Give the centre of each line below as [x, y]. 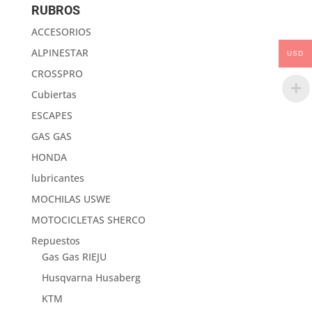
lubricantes [57, 178]
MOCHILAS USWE [71, 198]
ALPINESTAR [60, 52]
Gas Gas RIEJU [74, 256]
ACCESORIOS [61, 31]
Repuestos [55, 240]
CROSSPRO [57, 73]
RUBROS [55, 10]
